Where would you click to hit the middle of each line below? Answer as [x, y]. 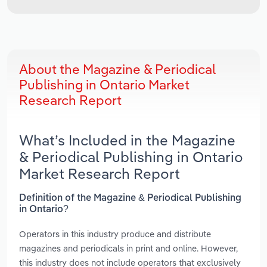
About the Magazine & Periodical [117, 69]
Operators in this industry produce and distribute [115, 234]
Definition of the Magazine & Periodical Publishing [130, 198]
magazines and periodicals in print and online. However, [128, 248]
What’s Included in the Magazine [127, 140]
